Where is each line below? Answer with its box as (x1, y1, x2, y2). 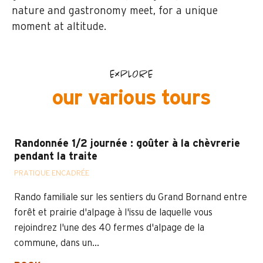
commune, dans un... (14, 238, 99, 248)
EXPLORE (110, 69, 153, 81)
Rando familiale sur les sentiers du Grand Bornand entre (14, 193, 247, 203)
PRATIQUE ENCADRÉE (14, 170, 89, 178)
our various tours (52, 88, 211, 109)
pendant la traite (14, 151, 97, 163)
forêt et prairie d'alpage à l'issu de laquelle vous (14, 208, 213, 218)
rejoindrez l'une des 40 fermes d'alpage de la (14, 223, 204, 233)
